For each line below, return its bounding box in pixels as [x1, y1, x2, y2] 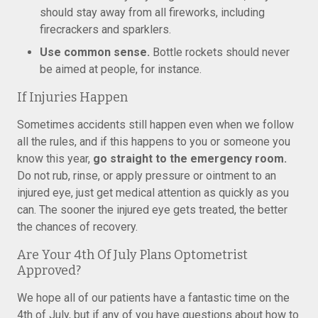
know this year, [17, 152, 93, 165]
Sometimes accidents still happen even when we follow [17, 118, 294, 131]
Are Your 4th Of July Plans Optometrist [17, 247, 248, 263]
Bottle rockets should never [150, 45, 290, 59]
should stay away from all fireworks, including [40, 6, 265, 19]
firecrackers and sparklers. [40, 23, 171, 36]
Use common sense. [40, 45, 150, 59]
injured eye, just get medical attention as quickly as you [17, 186, 289, 199]
